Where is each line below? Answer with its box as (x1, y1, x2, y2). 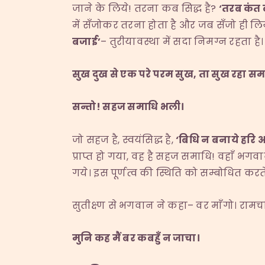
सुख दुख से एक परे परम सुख (72, 67, 193, 82)
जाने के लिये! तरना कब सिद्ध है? (72, 2, 219, 16)
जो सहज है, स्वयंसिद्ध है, (72, 132, 176, 147)
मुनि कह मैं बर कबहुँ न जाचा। (72, 231, 201, 245)
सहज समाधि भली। (102, 100, 185, 114)
